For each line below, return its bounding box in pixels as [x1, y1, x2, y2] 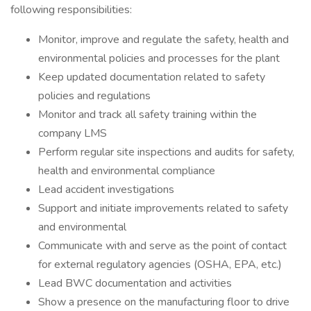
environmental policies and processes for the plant [38, 51, 283, 66]
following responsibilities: [10, 2, 135, 17]
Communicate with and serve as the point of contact [38, 238, 287, 253]
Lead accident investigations [38, 182, 177, 197]
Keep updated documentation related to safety [38, 69, 265, 85]
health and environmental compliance [38, 163, 215, 178]
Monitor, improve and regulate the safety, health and [38, 32, 289, 47]
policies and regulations [38, 88, 151, 103]
